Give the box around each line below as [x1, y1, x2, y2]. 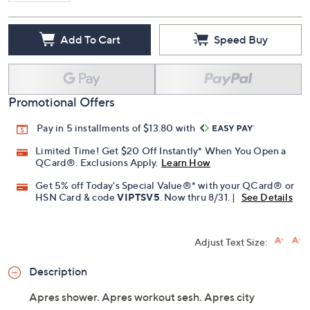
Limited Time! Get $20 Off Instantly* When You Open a [35, 145, 286, 157]
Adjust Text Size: [194, 236, 267, 248]
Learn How [161, 156, 211, 169]
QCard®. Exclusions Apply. [35, 156, 158, 169]
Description [29, 264, 87, 279]
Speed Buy [214, 32, 268, 46]
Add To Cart [60, 32, 120, 46]
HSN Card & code [35, 191, 118, 203]
